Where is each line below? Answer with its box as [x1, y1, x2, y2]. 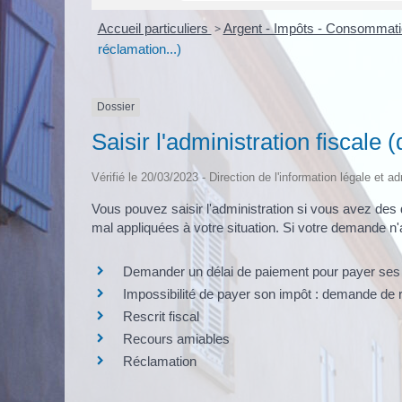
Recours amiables [123, 331, 230, 346]
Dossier [97, 100, 135, 114]
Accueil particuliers [97, 21, 212, 37]
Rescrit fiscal [123, 309, 199, 324]
